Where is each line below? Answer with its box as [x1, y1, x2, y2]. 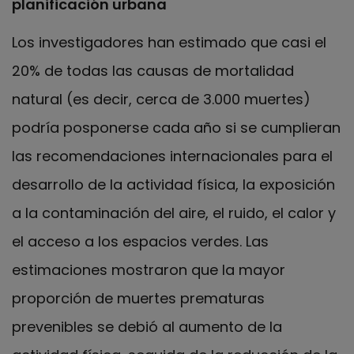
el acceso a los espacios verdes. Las [12, 232, 269, 252]
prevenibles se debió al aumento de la [12, 317, 282, 337]
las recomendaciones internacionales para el [12, 146, 333, 167]
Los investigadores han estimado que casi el [12, 32, 326, 53]
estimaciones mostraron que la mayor [12, 260, 285, 281]
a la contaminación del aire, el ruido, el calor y [12, 203, 336, 224]
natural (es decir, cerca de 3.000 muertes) [12, 89, 311, 110]
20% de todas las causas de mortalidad [12, 61, 294, 81]
